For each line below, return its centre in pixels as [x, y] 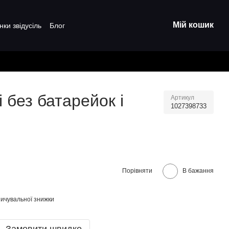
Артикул [182, 98]
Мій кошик [193, 25]
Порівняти [137, 171]
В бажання [198, 171]
